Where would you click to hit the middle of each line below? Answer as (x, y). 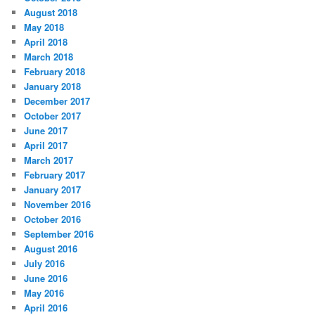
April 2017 (46, 146)
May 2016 (44, 293)
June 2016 (46, 278)
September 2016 (59, 234)
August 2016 (51, 249)
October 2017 (53, 116)
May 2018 (44, 27)
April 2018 (46, 42)
